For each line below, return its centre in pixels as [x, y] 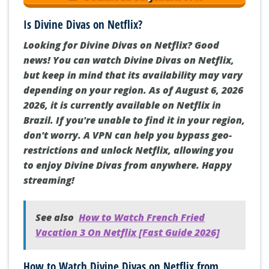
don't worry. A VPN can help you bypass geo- [128, 135]
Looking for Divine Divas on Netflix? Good [121, 45]
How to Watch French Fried [142, 217]
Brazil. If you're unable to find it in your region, [134, 120]
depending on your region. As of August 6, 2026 [133, 90]
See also [55, 217]
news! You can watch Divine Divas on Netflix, [129, 60]
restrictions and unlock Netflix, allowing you [128, 150]
